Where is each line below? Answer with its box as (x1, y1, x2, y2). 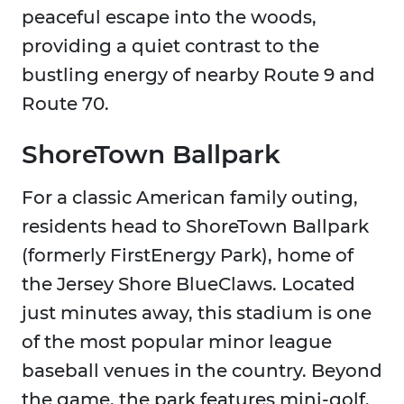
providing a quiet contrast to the (22, 35, 319, 58)
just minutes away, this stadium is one (22, 302, 372, 325)
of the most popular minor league (22, 331, 332, 353)
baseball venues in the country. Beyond (22, 360, 382, 382)
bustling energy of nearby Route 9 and (22, 64, 375, 87)
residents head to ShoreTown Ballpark (22, 216, 369, 238)
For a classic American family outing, (22, 187, 358, 209)
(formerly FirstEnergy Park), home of (22, 244, 353, 267)
